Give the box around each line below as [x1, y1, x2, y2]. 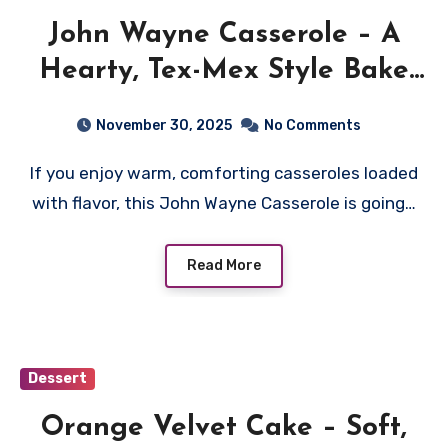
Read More [187, 256, 261, 274]
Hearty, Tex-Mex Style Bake [39, 56, 409, 85]
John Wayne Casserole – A [48, 20, 400, 49]
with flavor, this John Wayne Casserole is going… [32, 192, 416, 213]
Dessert [28, 369, 87, 387]
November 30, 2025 [95, 116, 232, 134]
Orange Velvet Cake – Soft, [41, 413, 407, 442]
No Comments [263, 116, 361, 134]
